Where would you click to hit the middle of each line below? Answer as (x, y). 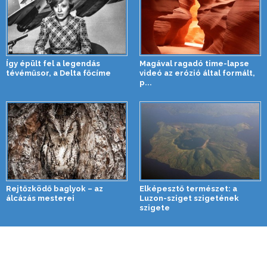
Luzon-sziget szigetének (189, 198)
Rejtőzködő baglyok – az (55, 189)
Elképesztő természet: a (188, 189)
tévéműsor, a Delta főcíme (58, 73)
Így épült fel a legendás (53, 64)
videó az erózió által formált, (197, 73)
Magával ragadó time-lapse (194, 64)
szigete (155, 208)
